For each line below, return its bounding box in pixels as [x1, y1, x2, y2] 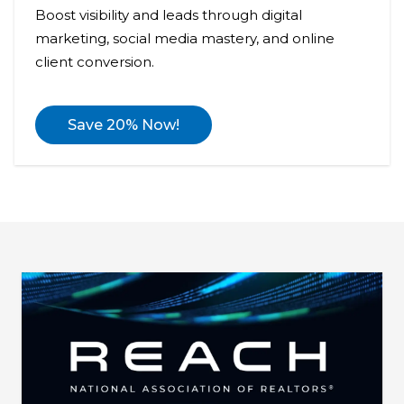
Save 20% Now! [67, 116, 179, 134]
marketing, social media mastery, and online [34, 29, 335, 47]
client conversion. [34, 52, 154, 70]
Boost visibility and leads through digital [34, 5, 302, 23]
